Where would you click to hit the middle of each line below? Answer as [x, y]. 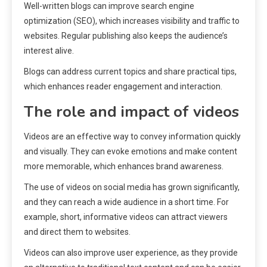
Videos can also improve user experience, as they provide [131, 252]
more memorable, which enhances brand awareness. [124, 166]
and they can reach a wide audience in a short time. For [126, 202]
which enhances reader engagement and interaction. [123, 86]
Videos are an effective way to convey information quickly [132, 136]
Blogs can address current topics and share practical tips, [130, 71]
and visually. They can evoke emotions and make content [131, 151]
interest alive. [49, 50]
